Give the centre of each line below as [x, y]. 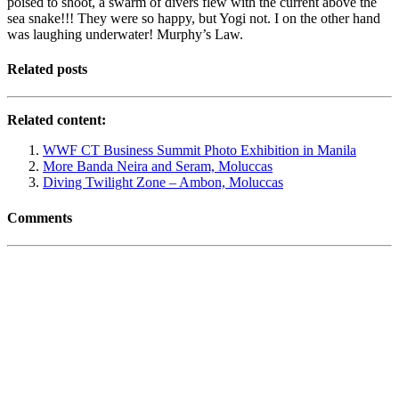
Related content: [57, 120]
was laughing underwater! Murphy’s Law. [125, 34]
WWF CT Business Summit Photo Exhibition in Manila [199, 151]
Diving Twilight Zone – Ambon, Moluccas [163, 183]
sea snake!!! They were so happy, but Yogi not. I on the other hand [194, 18]
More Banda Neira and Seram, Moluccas [158, 167]
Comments [40, 217]
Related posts [47, 69]
